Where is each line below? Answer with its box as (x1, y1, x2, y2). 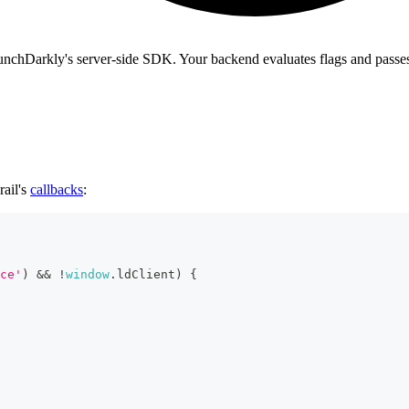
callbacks (30, 182, 83, 198)
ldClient (117, 267, 175, 282)
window (66, 267, 110, 282)
